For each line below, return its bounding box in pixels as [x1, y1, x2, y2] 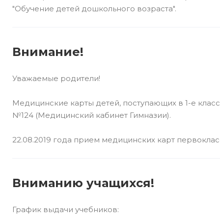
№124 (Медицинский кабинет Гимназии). [12, 110, 171, 120]
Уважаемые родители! [12, 74, 100, 83]
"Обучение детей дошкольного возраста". [12, 4, 176, 13]
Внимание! [12, 45, 83, 59]
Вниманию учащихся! [12, 176, 154, 190]
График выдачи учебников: [12, 205, 119, 214]
